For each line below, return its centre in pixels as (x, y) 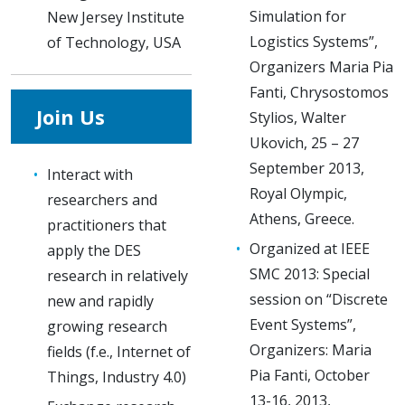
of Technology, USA (114, 42)
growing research (107, 326)
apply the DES (94, 250)
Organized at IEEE (310, 248)
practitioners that (107, 225)
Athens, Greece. (302, 218)
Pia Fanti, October (310, 375)
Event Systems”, (303, 324)
